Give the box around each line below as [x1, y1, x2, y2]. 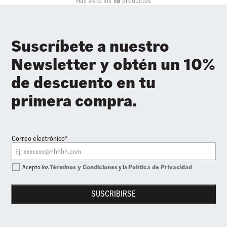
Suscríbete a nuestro [11, 35, 170, 57]
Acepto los [22, 163, 50, 171]
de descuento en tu [11, 72, 156, 93]
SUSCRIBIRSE [91, 188, 136, 200]
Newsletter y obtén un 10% [11, 54, 216, 75]
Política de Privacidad [128, 163, 193, 171]
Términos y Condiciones [50, 163, 118, 171]
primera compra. [11, 90, 137, 111]
